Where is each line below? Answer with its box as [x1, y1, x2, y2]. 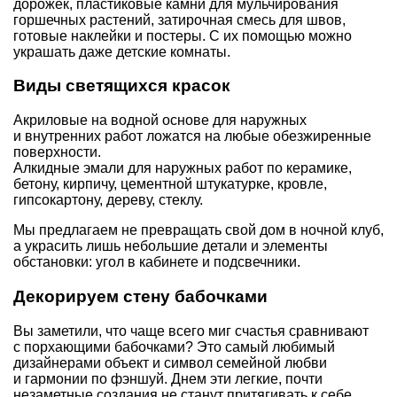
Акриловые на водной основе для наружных [13, 113, 307, 128]
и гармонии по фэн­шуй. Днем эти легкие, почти [13, 370, 323, 386]
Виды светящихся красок [13, 76, 230, 96]
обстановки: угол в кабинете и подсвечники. [13, 254, 300, 270]
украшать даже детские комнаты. [13, 43, 230, 59]
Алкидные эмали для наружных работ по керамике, [13, 160, 352, 176]
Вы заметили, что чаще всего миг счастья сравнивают [13, 323, 369, 339]
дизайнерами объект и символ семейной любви [13, 354, 327, 370]
